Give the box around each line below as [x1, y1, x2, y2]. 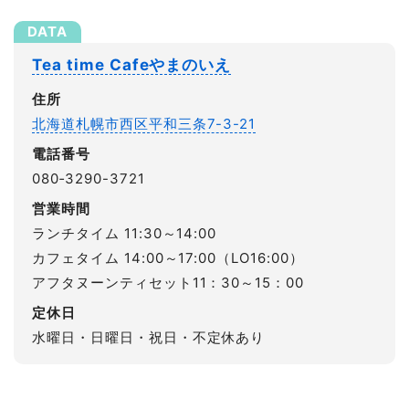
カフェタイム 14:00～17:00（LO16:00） [32, 249, 304, 267]
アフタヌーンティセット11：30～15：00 [32, 274, 305, 292]
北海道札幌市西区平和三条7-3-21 [32, 115, 257, 133]
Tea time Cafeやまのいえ [32, 56, 232, 75]
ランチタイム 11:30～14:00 [32, 225, 217, 243]
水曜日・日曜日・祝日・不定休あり [32, 329, 266, 347]
